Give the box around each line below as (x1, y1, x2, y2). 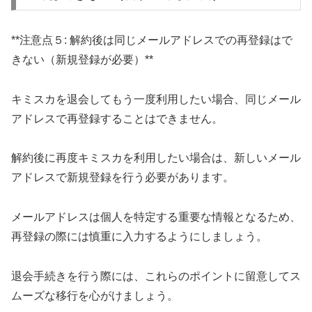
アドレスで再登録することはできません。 (11, 112, 223, 125)
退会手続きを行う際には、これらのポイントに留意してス (11, 270, 301, 282)
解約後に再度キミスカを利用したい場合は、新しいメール (11, 152, 301, 164)
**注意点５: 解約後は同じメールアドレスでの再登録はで (11, 33, 292, 46)
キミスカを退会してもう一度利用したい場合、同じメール (11, 93, 301, 105)
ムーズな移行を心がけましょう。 (11, 289, 178, 302)
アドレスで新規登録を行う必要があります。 (11, 171, 234, 184)
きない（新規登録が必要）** (11, 53, 153, 65)
